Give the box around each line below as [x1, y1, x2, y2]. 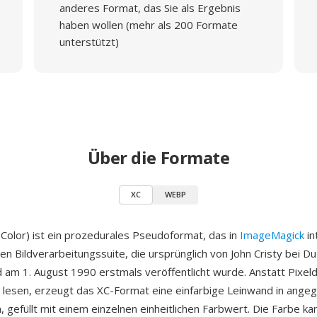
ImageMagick [240, 228, 304, 242]
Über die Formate [87, 146, 230, 169]
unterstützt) [59, 35, 119, 49]
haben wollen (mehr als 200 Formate [59, 18, 238, 32]
